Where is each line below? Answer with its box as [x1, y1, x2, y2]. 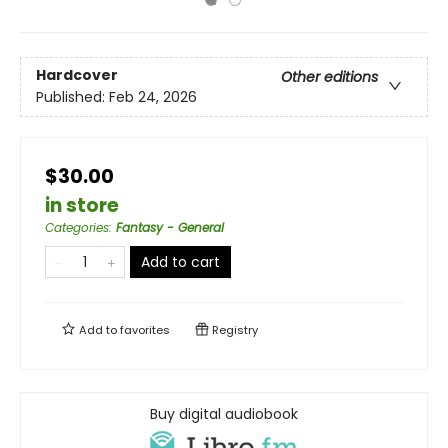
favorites [120, 322, 170, 338]
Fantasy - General [116, 219, 224, 236]
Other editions [281, 67, 378, 88]
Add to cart [141, 252, 220, 272]
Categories [45, 219, 109, 236]
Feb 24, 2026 [109, 87, 197, 108]
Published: [36, 87, 109, 108]
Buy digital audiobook [150, 404, 298, 424]
